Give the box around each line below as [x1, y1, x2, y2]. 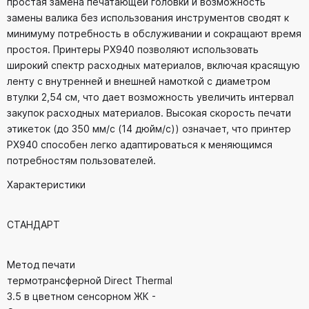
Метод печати [7, 259, 75, 271]
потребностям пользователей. [7, 154, 156, 167]
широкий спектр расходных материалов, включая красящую [7, 59, 300, 72]
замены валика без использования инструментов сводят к [7, 12, 289, 24]
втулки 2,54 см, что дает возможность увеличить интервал [7, 91, 294, 103]
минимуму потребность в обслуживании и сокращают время [7, 28, 301, 40]
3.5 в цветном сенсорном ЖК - [7, 290, 156, 303]
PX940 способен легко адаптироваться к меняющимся [7, 139, 272, 151]
